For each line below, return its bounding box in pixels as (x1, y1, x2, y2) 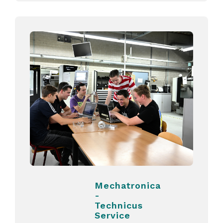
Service (95, 210, 131, 221)
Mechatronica (95, 180, 161, 191)
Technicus (95, 200, 143, 211)
